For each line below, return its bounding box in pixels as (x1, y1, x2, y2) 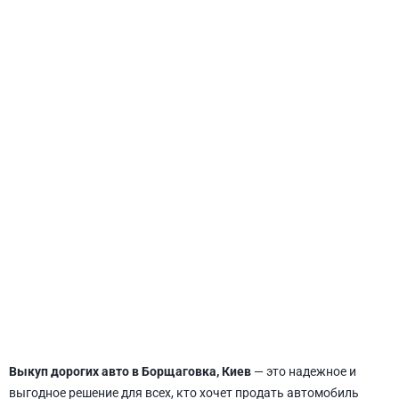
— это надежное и (251, 364, 356, 379)
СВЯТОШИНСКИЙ (156, 211, 243, 224)
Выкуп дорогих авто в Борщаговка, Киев (9, 364, 251, 379)
